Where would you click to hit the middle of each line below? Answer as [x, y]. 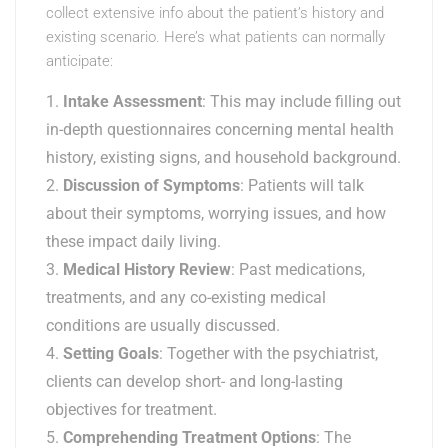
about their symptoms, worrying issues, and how [216, 214]
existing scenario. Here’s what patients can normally [215, 37]
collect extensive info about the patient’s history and [215, 13]
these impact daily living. [133, 242]
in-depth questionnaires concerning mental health [220, 130]
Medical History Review [147, 270]
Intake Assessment [132, 102]
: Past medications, [298, 270]
